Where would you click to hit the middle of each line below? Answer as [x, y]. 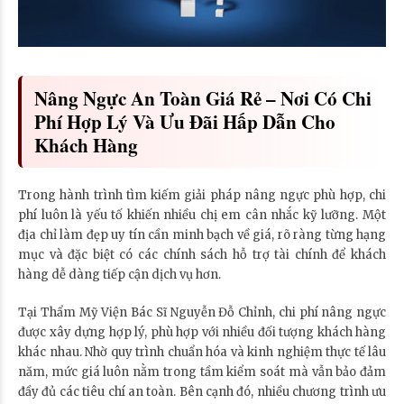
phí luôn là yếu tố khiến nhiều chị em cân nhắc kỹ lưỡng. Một [202, 215]
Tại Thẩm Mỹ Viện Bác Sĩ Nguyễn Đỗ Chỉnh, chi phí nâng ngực [202, 312]
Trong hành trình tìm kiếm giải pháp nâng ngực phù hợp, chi [202, 195]
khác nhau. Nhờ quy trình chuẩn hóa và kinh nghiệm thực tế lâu [202, 352]
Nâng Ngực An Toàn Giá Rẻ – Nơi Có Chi [203, 97]
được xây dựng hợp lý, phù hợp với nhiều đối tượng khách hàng [202, 332]
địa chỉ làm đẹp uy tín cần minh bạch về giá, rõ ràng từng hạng [202, 234]
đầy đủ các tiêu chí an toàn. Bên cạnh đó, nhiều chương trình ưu [202, 391]
